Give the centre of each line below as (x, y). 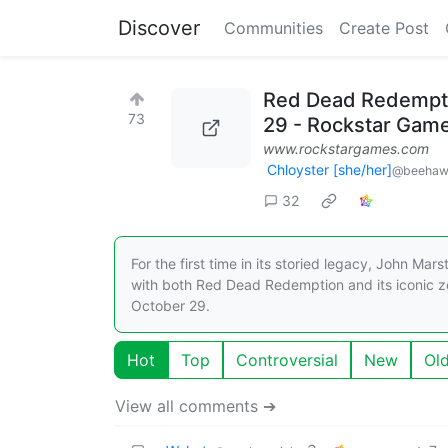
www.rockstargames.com (346, 148)
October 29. (170, 305)
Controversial (287, 359)
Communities (273, 28)
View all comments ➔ (195, 405)
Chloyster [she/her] (329, 169)
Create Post (384, 28)
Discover (159, 28)
